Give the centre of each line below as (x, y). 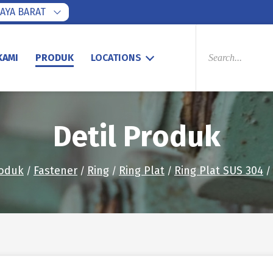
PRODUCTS (219, 28)
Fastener (55, 171)
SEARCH (212, 38)
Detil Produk (136, 136)
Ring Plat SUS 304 (219, 171)
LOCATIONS (116, 58)
